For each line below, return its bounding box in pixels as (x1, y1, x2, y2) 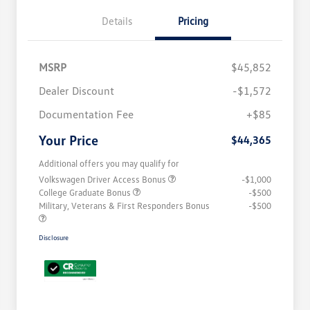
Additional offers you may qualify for (39, 158, 179, 170)
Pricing (178, 15, 208, 28)
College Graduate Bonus (39, 187, 133, 199)
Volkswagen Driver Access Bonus (39, 174, 168, 185)
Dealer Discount (39, 84, 114, 98)
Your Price (39, 131, 98, 149)
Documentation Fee (39, 107, 134, 122)
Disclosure (39, 233, 69, 242)
